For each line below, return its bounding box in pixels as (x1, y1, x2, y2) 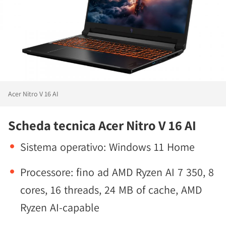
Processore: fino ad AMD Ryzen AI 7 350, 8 (20, 165, 214, 179)
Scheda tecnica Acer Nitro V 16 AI (8, 117, 196, 134)
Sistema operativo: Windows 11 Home (20, 140, 195, 154)
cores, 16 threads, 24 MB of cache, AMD (20, 183, 202, 197)
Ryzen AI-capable (20, 200, 99, 214)
